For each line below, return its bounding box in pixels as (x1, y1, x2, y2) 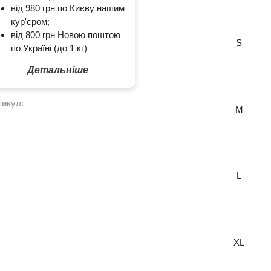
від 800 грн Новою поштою (10, 30, 120, 40)
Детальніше (27, 65, 88, 75)
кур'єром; (10, 16, 50, 27)
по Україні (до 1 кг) (10, 43, 87, 53)
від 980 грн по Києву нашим (10, 3, 125, 13)
